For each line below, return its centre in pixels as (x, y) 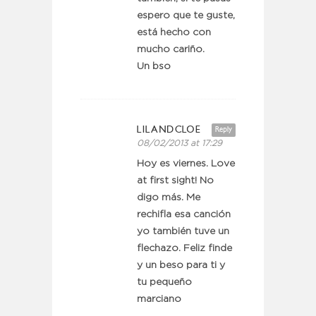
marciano (159, 299)
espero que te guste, (186, 16)
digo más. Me (169, 198)
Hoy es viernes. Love (186, 164)
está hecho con (174, 33)
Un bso (154, 67)
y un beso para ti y (181, 266)
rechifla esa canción (184, 215)
